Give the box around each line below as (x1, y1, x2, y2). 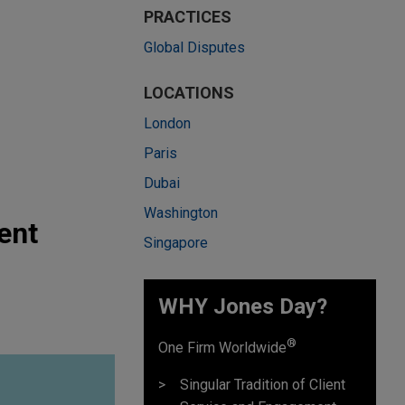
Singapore (144, 234, 208, 251)
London (144, 115, 191, 132)
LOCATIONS (144, 83, 234, 102)
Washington (144, 204, 218, 221)
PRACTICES (144, 7, 231, 26)
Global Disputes (144, 39, 245, 56)
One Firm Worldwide (158, 339, 287, 357)
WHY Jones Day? (158, 294, 327, 319)
